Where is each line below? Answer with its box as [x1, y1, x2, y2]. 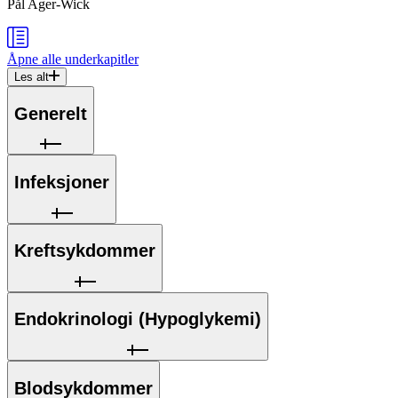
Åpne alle [7, 52, 61, 68]
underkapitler [61, 52, 139, 68]
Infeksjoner [14, 172, 109, 192]
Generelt [14, 103, 87, 123]
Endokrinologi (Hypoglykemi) [14, 309, 261, 330]
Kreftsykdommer [14, 241, 155, 261]
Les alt [14, 70, 49, 84]
